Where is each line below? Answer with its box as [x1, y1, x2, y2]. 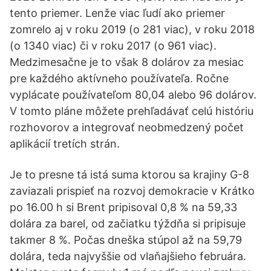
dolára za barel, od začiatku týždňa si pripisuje [10, 217, 246, 230]
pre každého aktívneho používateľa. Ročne [10, 72, 229, 85]
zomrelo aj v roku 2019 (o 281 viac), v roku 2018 [10, 23, 255, 36]
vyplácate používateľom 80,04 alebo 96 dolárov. [10, 88, 256, 101]
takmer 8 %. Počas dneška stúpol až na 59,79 [10, 233, 242, 246]
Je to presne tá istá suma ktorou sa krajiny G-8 [10, 168, 249, 181]
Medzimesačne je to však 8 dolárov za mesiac [10, 56, 244, 68]
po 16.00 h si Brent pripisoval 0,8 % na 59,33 [10, 201, 237, 214]
